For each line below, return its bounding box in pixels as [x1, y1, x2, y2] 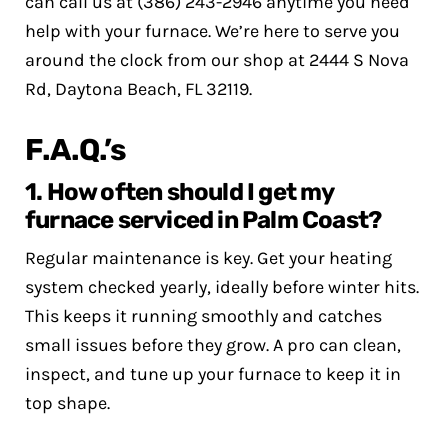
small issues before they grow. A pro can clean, [25, 334, 401, 356]
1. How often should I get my [25, 178, 334, 206]
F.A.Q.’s [25, 132, 127, 168]
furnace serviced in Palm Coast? [25, 206, 382, 234]
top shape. [25, 392, 110, 414]
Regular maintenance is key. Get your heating [25, 247, 392, 269]
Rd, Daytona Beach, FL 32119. [25, 78, 252, 100]
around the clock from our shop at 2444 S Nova [25, 49, 409, 71]
